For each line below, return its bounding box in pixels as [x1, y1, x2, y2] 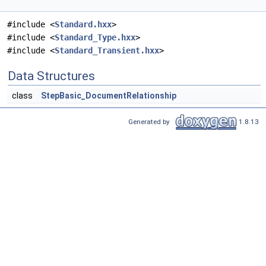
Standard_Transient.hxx [55, 46, 159, 56]
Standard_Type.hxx [55, 33, 135, 43]
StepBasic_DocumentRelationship [41, 91, 176, 101]
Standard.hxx [55, 20, 112, 30]
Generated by [128, 117, 173, 126]
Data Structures [8, 69, 95, 84]
